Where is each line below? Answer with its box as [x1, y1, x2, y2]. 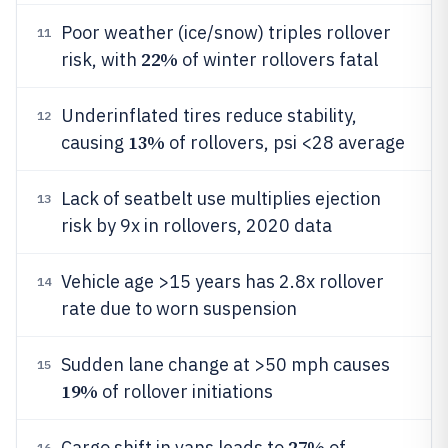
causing [61, 131, 128, 154]
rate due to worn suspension [61, 297, 297, 320]
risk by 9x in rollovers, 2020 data [61, 214, 332, 237]
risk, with [61, 48, 141, 71]
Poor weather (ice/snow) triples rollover [61, 21, 391, 44]
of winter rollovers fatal [177, 48, 378, 71]
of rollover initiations [97, 380, 273, 403]
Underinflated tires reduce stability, [61, 104, 357, 127]
